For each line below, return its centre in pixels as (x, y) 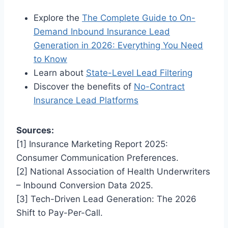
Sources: (35, 131)
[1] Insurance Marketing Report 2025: (92, 144)
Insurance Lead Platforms (86, 101)
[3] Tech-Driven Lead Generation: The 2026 (106, 199)
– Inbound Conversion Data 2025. (85, 186)
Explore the (58, 18)
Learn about (60, 73)
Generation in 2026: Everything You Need (118, 46)
